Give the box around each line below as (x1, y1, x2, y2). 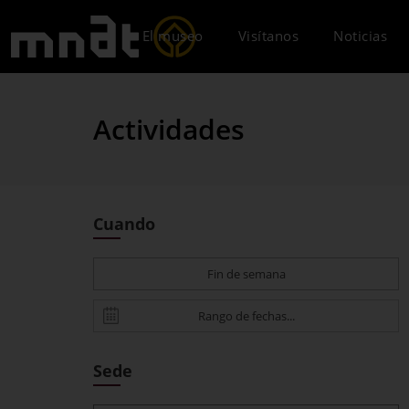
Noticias (333, 26, 387, 45)
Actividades (93, 110, 245, 148)
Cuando (93, 213, 155, 235)
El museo (142, 26, 204, 45)
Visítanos (237, 26, 299, 45)
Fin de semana (206, 266, 286, 282)
